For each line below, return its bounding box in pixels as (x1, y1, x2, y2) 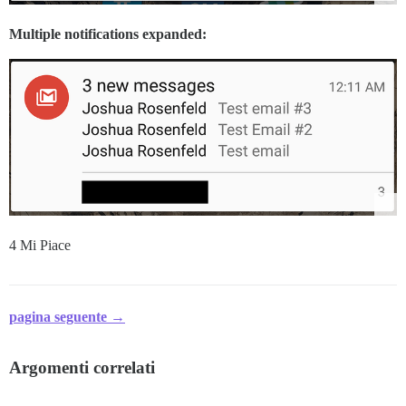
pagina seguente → (9, 308, 125, 324)
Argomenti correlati (9, 357, 155, 377)
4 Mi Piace (9, 237, 71, 253)
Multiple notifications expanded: (9, 26, 207, 43)
